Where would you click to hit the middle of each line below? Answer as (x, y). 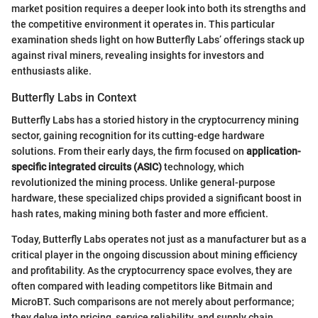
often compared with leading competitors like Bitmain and (142, 286)
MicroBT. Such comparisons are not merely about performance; (153, 301)
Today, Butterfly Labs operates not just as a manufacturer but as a (159, 239)
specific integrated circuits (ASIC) (87, 166)
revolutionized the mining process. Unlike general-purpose (143, 182)
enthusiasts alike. (51, 71)
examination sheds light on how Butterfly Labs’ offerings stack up (158, 39)
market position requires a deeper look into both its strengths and (159, 8)
